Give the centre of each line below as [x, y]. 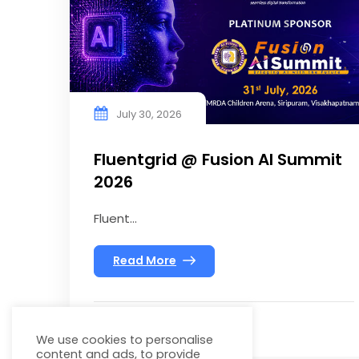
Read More [145, 261]
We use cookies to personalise [125, 340]
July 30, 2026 [149, 114]
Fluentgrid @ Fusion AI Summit [218, 159]
